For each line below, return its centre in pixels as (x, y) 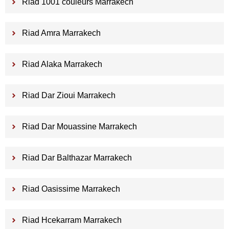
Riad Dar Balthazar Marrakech (77, 158)
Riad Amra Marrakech (61, 33)
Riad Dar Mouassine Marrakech (79, 127)
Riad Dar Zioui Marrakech (68, 96)
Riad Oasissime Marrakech (71, 189)
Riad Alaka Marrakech (62, 64)
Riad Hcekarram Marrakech (72, 220)
